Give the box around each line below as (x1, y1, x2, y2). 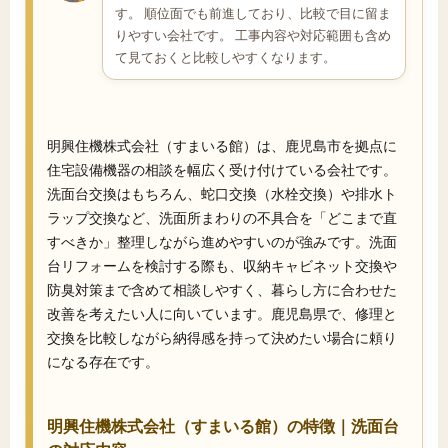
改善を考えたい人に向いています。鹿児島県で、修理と (47, 305, 397, 323)
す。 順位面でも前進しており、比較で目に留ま (115, 5, 391, 22)
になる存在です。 (47, 353, 159, 371)
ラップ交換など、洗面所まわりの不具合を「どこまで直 (47, 209, 397, 227)
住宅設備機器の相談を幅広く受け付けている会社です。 (47, 161, 397, 179)
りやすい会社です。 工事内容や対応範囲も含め (115, 27, 391, 44)
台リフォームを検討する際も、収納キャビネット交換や (47, 257, 397, 275)
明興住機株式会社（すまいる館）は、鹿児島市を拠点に (47, 137, 397, 155)
